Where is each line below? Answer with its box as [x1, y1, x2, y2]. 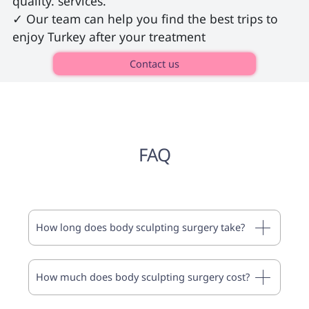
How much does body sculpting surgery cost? [36, 270, 250, 284]
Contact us [129, 56, 179, 70]
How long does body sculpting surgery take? [36, 220, 246, 235]
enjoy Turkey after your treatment [12, 28, 209, 45]
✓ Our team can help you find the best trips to [12, 10, 281, 27]
